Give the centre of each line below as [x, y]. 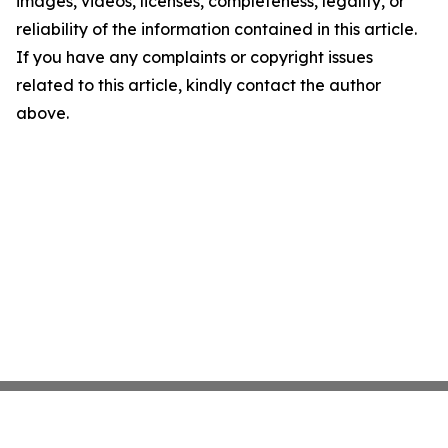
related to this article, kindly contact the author [198, 85]
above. [42, 113]
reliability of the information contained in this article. [216, 29]
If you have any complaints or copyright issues [194, 57]
